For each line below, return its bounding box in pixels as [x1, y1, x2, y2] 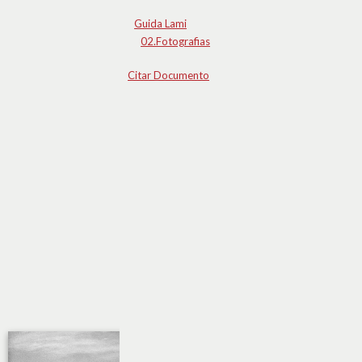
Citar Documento [128, 69, 209, 82]
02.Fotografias [141, 35, 210, 48]
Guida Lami [134, 17, 187, 30]
